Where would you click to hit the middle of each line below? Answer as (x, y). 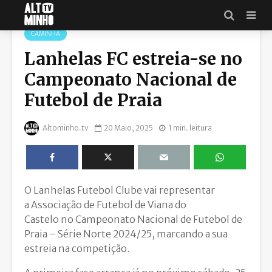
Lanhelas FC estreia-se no (133, 59)
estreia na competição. (77, 248)
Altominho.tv (65, 127)
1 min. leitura (190, 127)
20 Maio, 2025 (128, 127)
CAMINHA (46, 34)
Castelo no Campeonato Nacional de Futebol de (133, 219)
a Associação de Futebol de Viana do (105, 204)
